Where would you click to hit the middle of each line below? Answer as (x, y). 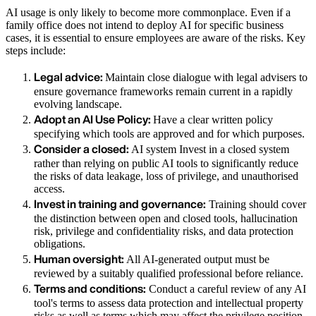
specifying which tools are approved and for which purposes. (169, 134)
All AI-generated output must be (198, 260)
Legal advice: (69, 77)
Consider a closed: (83, 149)
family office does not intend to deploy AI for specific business (145, 25)
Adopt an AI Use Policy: (93, 120)
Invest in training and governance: (120, 204)
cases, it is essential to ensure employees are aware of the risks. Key (156, 38)
